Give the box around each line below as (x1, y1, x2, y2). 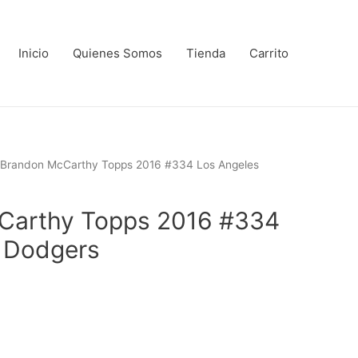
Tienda (186, 45, 225, 61)
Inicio (18, 45, 49, 61)
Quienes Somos (73, 45, 162, 61)
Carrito (249, 45, 288, 61)
